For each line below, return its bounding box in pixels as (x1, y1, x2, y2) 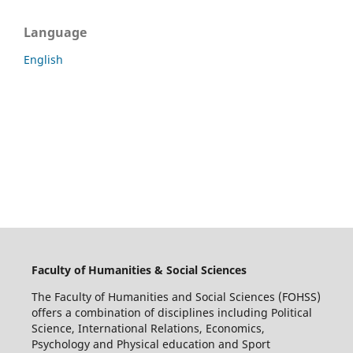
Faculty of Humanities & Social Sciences (31, 262, 247, 277)
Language (24, 23, 87, 41)
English (24, 51, 63, 67)
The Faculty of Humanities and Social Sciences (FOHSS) (31, 288, 321, 304)
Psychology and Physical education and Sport (31, 336, 270, 351)
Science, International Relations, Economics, (31, 320, 265, 336)
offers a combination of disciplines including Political (31, 304, 312, 320)
